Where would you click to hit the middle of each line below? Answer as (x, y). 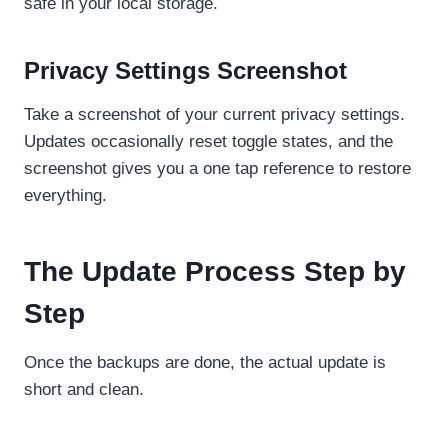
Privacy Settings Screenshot (185, 70)
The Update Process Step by (215, 271)
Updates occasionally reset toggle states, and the (208, 141)
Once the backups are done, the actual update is (205, 362)
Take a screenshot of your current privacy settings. (214, 114)
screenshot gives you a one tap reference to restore (217, 168)
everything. (65, 195)
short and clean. (84, 389)
